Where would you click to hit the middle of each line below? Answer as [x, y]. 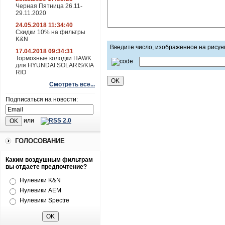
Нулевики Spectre [44, 200]
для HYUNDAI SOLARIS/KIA [54, 65]
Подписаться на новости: [42, 99]
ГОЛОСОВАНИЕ [40, 141]
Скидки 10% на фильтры [50, 32]
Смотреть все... [72, 84]
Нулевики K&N [40, 180]
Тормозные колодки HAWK [53, 58]
